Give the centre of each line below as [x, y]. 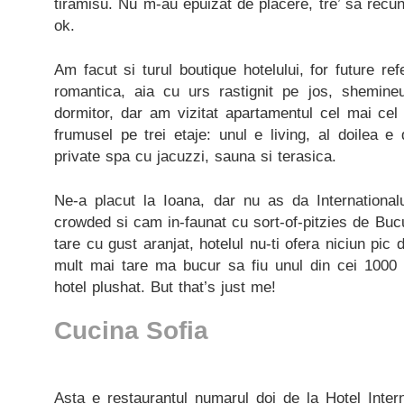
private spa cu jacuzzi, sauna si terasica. [195, 156]
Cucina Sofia [131, 331]
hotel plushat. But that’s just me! [165, 287]
